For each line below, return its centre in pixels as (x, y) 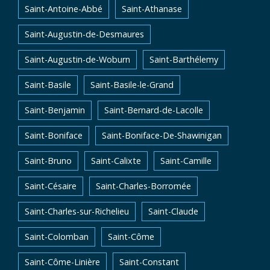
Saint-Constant (149, 262)
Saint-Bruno (48, 161)
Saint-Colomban (57, 237)
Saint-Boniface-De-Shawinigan (162, 135)
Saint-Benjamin (55, 110)
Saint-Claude (173, 211)
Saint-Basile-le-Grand (132, 85)
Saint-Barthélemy (184, 59)
